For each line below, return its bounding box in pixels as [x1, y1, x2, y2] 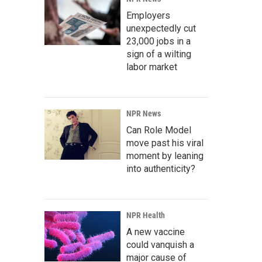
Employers [126, 10, 170, 21]
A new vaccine [126, 226, 185, 237]
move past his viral [126, 137, 204, 149]
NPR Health [126, 211, 165, 220]
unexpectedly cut [126, 23, 196, 34]
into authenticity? [126, 163, 195, 174]
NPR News [126, 109, 161, 118]
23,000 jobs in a [126, 36, 191, 47]
